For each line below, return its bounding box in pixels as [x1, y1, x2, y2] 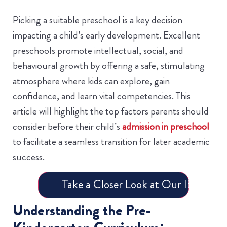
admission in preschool [122, 119, 209, 134]
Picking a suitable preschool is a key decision [13, 13, 182, 27]
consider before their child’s [13, 119, 122, 134]
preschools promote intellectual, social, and [13, 43, 183, 58]
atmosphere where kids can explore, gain [13, 73, 170, 88]
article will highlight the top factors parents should [13, 104, 209, 119]
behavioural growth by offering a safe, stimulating [13, 58, 205, 73]
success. [13, 149, 45, 164]
